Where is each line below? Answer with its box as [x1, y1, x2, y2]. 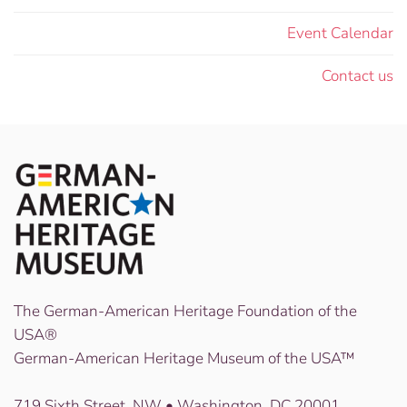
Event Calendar [287, 23, 393, 44]
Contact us [322, 65, 393, 86]
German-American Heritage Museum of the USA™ [14, 348, 355, 369]
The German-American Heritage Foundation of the [14, 301, 357, 322]
